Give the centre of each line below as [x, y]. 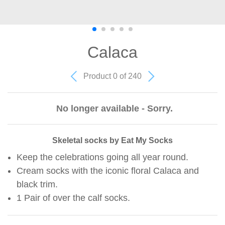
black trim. [37, 184]
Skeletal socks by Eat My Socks [113, 140]
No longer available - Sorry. [114, 108]
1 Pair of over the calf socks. [73, 198]
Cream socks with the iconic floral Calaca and [108, 171]
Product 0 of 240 [114, 76]
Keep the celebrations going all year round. [102, 157]
